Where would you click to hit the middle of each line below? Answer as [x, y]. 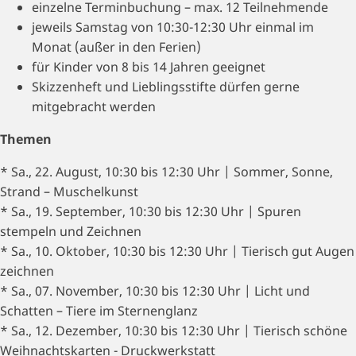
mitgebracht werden [94, 106]
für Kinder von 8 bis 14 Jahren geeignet [149, 67]
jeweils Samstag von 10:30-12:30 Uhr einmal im [173, 27]
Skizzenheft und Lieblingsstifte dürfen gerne [166, 87]
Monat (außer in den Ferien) [116, 47]
